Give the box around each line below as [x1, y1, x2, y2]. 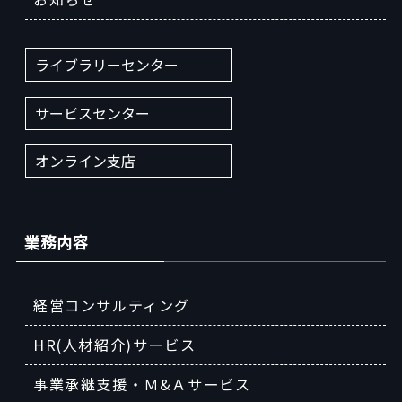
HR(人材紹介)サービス [32, 333, 197, 355]
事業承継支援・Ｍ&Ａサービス [32, 372, 251, 395]
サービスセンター [34, 101, 150, 124]
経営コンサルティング [32, 293, 191, 316]
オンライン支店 [34, 149, 135, 171]
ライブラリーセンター [34, 54, 179, 76]
